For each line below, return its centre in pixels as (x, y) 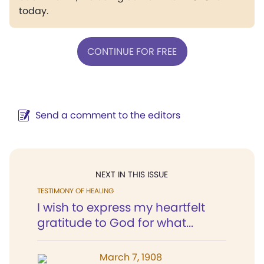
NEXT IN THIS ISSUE (132, 174)
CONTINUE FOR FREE (132, 51)
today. (34, 11)
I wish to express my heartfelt (121, 207)
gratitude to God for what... (115, 223)
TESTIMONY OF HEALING (75, 191)
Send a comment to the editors (108, 115)
